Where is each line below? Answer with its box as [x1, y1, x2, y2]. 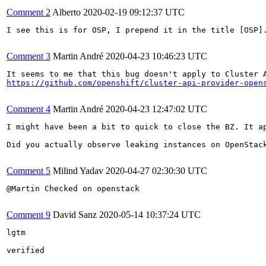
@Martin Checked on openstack [7, 183, 140, 193]
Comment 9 [7, 209, 50, 220]
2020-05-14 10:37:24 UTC [99, 209, 201, 220]
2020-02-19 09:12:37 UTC [83, 7, 185, 17]
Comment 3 [7, 50, 50, 61]
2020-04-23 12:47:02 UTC [106, 103, 207, 114]
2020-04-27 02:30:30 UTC [106, 165, 207, 176]
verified [7, 245, 45, 255]
